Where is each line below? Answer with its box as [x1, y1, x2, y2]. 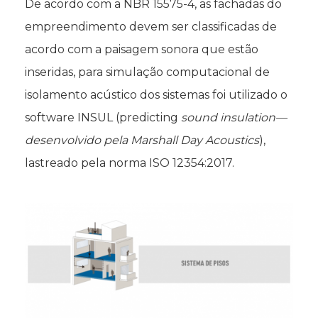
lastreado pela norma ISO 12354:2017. [25, 155, 234, 170]
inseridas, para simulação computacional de [25, 65, 270, 79]
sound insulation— [181, 110, 287, 124]
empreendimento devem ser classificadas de [25, 19, 277, 33]
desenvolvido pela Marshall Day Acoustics [25, 133, 259, 147]
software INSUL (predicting [25, 110, 181, 124]
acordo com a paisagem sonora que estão [25, 42, 258, 56]
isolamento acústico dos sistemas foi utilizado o [25, 87, 287, 102]
